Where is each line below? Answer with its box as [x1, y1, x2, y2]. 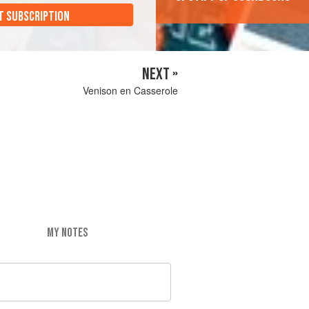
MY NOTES [46, 225, 88, 240]
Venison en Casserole [83, 83, 178, 98]
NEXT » [142, 64, 178, 85]
